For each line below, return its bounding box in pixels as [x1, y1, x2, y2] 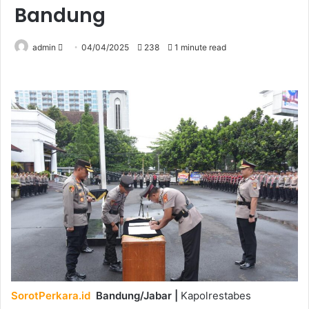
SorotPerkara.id [11, 288, 90, 302]
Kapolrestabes [178, 288, 251, 302]
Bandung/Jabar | [96, 288, 178, 302]
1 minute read [172, 41, 226, 52]
